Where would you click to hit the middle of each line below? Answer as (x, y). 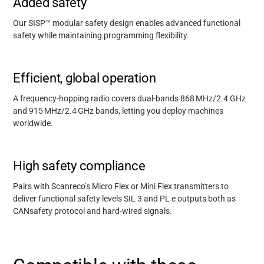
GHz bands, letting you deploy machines (151, 111)
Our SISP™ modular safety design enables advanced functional (127, 23)
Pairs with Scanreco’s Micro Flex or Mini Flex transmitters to (121, 186)
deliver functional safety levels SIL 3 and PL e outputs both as (125, 199)
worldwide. (33, 123)
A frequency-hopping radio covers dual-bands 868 (104, 98)
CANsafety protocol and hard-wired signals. (94, 211)
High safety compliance (79, 166)
